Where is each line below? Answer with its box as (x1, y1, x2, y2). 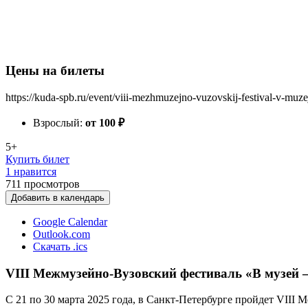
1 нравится (5, 166, 56, 177)
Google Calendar (33, 216, 107, 228)
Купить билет (5, 153, 69, 165)
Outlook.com (33, 228, 90, 240)
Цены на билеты (5, 63, 104, 78)
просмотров (24, 178, 80, 190)
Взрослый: (33, 117, 85, 129)
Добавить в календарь (11, 192, 104, 203)
